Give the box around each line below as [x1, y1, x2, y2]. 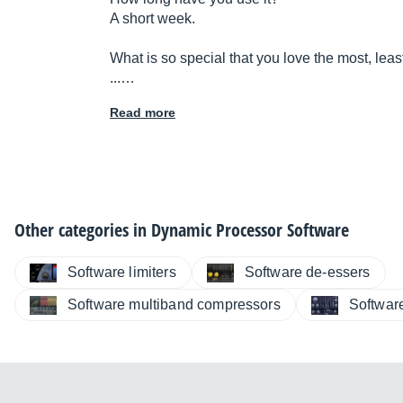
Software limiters [67, 264, 176, 281]
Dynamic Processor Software [151, 218, 349, 243]
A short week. [110, 11, 195, 27]
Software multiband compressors [67, 297, 281, 313]
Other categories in [14, 218, 151, 243]
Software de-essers [244, 264, 371, 281]
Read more [110, 105, 175, 121]
